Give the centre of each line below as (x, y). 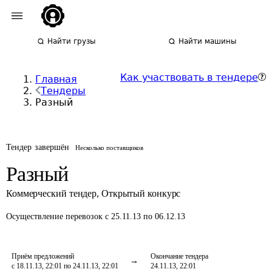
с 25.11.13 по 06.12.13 (145, 216)
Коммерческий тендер (52, 193)
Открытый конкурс (141, 193)
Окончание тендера (179, 256)
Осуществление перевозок (56, 216)
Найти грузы (72, 41)
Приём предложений (43, 256)
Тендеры (63, 91)
